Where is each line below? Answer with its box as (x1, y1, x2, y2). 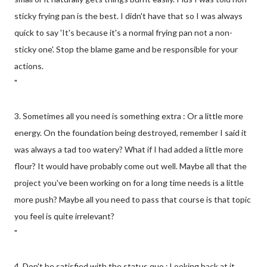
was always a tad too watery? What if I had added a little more (14, 144, 243, 155)
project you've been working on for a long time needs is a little (14, 178, 244, 188)
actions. (14, 61, 44, 72)
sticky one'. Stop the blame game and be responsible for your (14, 44, 238, 55)
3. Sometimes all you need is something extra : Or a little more (14, 111, 243, 122)
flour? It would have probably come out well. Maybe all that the (14, 161, 247, 172)
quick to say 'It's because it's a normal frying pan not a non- (14, 27, 232, 38)
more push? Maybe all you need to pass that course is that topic (14, 194, 251, 205)
